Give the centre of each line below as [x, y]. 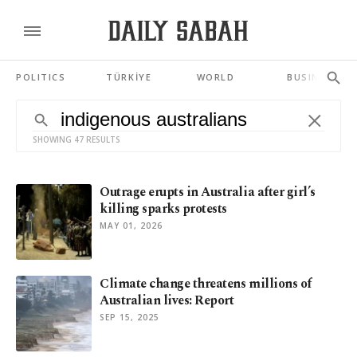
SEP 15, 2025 [129, 317]
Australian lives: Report [167, 300]
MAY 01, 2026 [131, 226]
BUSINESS [313, 77]
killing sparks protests [163, 209]
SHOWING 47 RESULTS [76, 139]
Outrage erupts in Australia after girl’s [208, 192]
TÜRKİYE [129, 77]
